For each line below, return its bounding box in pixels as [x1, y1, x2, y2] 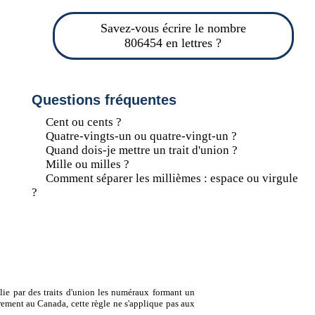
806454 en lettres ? [124, 36, 222, 50]
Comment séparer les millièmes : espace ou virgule [45, 172, 298, 185]
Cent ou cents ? [45, 115, 122, 129]
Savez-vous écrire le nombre [100, 21, 246, 35]
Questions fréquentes [31, 92, 176, 108]
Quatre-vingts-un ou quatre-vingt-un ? [45, 129, 237, 143]
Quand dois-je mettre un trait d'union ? [45, 143, 238, 157]
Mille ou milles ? [45, 157, 129, 171]
